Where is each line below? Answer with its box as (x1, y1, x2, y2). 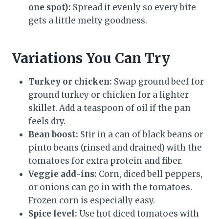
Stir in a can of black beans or (78, 129, 203, 140)
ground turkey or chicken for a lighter (28, 89, 189, 101)
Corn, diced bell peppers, (97, 169, 202, 180)
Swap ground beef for (112, 76, 204, 88)
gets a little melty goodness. (28, 15, 147, 26)
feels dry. (28, 116, 66, 127)
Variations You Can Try (12, 49, 170, 67)
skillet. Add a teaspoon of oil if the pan (28, 103, 191, 114)
